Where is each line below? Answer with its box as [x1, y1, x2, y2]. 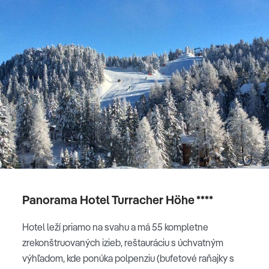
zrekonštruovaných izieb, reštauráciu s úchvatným [22, 236, 223, 249]
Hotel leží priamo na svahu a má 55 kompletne [22, 220, 208, 233]
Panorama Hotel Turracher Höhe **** [22, 192, 213, 207]
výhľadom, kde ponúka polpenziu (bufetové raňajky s [22, 252, 234, 264]
